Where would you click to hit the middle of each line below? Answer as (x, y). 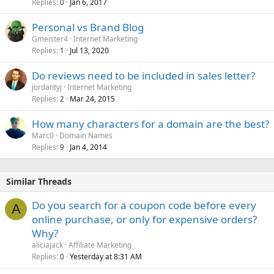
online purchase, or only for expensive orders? (144, 219)
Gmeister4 (50, 39)
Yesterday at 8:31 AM (106, 256)
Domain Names (86, 135)
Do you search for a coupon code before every (144, 205)
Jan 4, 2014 (88, 147)
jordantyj (47, 87)
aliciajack (47, 245)
